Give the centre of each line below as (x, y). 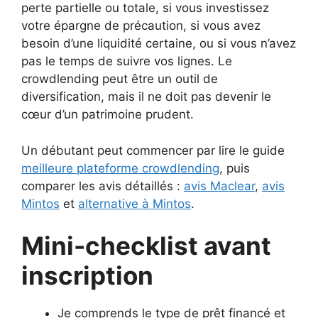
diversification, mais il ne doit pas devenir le (146, 97)
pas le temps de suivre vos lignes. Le (127, 61)
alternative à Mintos (135, 203)
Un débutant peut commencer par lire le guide (153, 150)
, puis (235, 168)
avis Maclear (219, 186)
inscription (87, 275)
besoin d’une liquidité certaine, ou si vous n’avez (159, 43)
